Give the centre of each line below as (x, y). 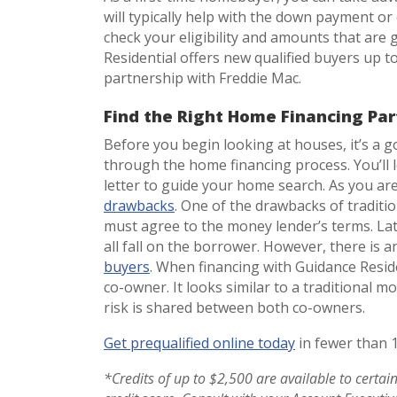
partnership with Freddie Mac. (206, 78)
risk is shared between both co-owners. (238, 307)
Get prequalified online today (199, 343)
